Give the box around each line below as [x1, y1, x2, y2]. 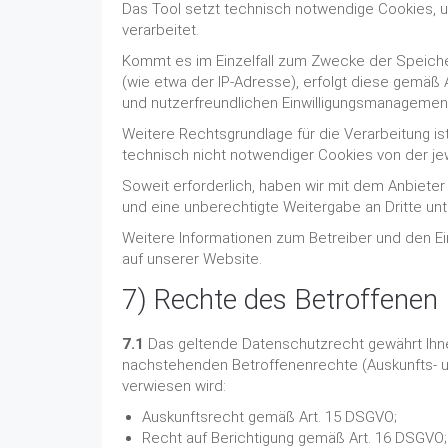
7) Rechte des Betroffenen [122, 283, 438, 316]
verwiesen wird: [122, 377, 226, 395]
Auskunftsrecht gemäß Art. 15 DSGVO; [142, 408, 397, 426]
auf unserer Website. [122, 250, 262, 268]
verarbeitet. [122, 21, 199, 39]
